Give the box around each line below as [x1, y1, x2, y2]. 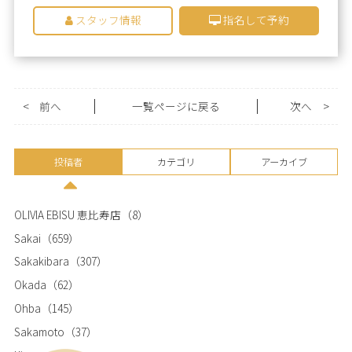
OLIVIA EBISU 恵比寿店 [13, 206, 121, 222]
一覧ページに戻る [131, 98, 220, 115]
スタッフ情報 [72, 12, 141, 28]
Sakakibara [13, 253, 69, 269]
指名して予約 [220, 12, 289, 28]
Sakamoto [13, 324, 64, 340]
